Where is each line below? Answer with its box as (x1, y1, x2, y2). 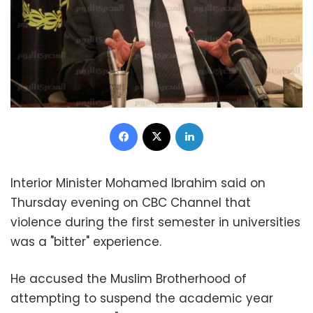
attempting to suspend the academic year (10, 289, 273, 307)
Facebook (137, 115, 183, 129)
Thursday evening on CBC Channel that (10, 194, 251, 211)
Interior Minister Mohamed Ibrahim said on (10, 174, 265, 191)
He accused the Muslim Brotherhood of (10, 270, 247, 287)
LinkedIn (203, 115, 239, 129)
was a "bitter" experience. (10, 233, 161, 250)
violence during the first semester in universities (10, 213, 300, 231)
